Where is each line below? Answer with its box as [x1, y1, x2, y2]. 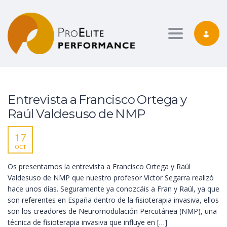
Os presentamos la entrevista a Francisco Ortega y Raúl [8, 162, 191, 172]
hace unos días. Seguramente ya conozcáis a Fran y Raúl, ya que [8, 184, 219, 194]
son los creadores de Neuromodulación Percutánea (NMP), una [8, 206, 217, 216]
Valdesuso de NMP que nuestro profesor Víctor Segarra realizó [8, 173, 214, 183]
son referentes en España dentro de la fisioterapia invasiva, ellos [8, 195, 219, 205]
